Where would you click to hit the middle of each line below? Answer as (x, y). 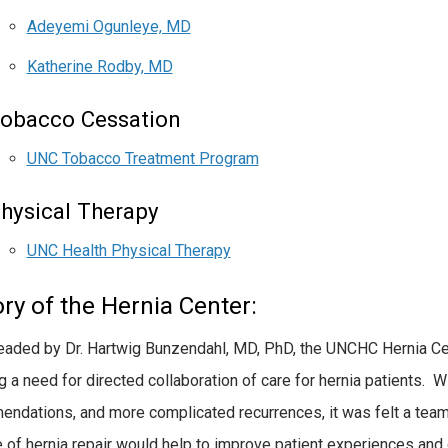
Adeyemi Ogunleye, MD (108, 27)
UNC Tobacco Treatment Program (142, 159)
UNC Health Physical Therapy (128, 251)
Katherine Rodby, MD (99, 67)
